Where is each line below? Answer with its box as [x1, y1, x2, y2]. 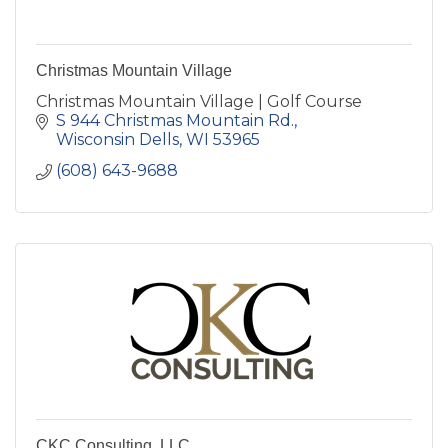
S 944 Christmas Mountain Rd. [56, 110, 294, 130]
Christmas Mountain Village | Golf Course [36, 91, 362, 111]
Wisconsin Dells [56, 129, 179, 149]
